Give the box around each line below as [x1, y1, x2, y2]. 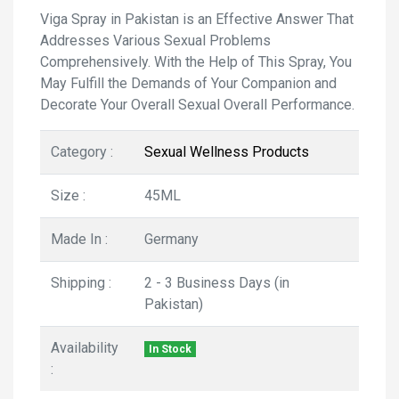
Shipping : [51, 274, 111, 291]
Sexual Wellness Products [144, 143, 309, 160]
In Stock [148, 343, 191, 355]
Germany [144, 231, 199, 248]
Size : [51, 187, 85, 204]
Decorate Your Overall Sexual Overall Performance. [40, 96, 354, 113]
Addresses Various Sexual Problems [40, 32, 271, 49]
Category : [51, 143, 113, 160]
